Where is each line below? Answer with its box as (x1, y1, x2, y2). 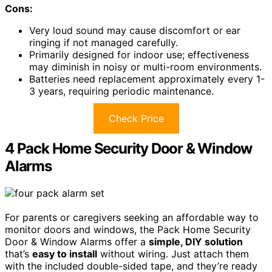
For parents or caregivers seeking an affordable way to (5, 211, 259, 223)
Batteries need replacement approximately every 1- (29, 72, 265, 85)
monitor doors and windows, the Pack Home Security (5, 223, 251, 236)
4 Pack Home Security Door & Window (5, 139, 253, 157)
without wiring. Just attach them (97, 247, 249, 260)
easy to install (32, 247, 97, 260)
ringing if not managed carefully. (29, 36, 178, 49)
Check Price (108, 112, 164, 124)
